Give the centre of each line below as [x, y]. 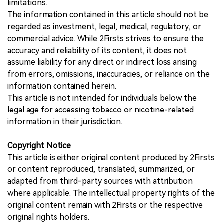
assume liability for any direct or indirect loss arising [102, 62]
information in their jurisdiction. [65, 121]
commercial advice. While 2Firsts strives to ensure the [106, 38]
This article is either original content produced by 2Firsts [111, 157]
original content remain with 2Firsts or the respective [105, 205]
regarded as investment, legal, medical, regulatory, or [104, 26]
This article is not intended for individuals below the [102, 98]
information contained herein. [62, 86]
